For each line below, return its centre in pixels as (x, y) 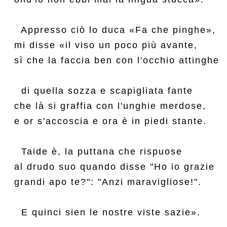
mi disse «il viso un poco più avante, (106, 45)
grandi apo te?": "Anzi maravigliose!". (108, 182)
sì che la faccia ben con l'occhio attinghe (117, 60)
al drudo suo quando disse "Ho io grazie (115, 167)
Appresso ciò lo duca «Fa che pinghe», (115, 30)
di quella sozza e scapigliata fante (104, 91)
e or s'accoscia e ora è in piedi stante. (110, 121)
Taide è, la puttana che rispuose (98, 152)
